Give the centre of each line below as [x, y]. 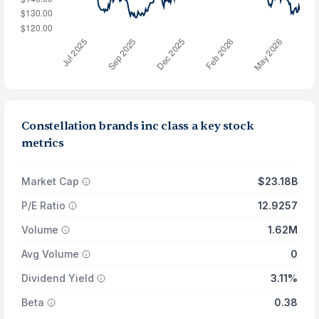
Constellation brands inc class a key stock [138, 126]
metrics [43, 143]
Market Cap [51, 181]
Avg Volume [51, 254]
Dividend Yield [58, 278]
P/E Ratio [44, 205]
